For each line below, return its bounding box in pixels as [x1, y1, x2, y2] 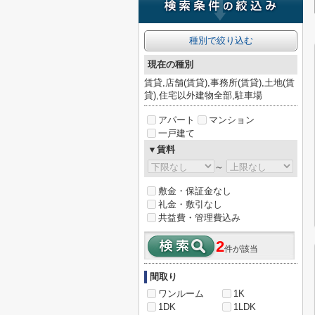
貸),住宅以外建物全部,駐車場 [144, 90, 262, 101]
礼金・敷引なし [158, 199, 222, 210]
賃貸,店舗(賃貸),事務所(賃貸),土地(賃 [144, 77, 295, 88]
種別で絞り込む [188, 35, 253, 46]
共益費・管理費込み [158, 212, 240, 223]
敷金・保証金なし [158, 186, 231, 196]
